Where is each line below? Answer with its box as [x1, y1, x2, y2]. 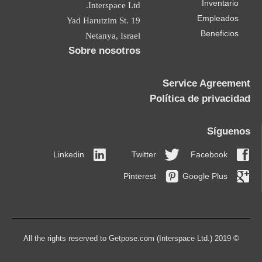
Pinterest [123, 171, 156, 181]
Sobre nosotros [68, 45, 141, 56]
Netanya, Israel [85, 31, 141, 40]
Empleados [197, 13, 239, 23]
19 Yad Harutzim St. [67, 16, 129, 25]
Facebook [191, 150, 227, 159]
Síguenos [207, 126, 250, 137]
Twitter [131, 150, 156, 159]
